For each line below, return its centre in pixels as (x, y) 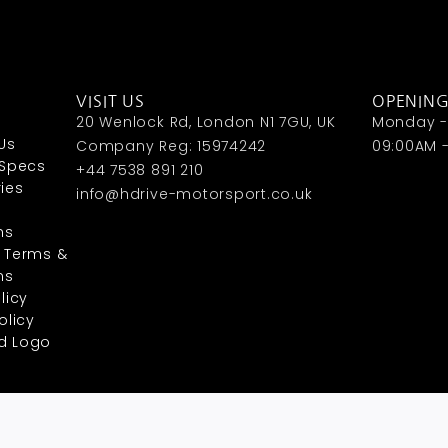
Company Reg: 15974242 (171, 146)
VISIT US (111, 101)
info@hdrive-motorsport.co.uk (194, 194)
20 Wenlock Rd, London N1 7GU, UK (206, 122)
